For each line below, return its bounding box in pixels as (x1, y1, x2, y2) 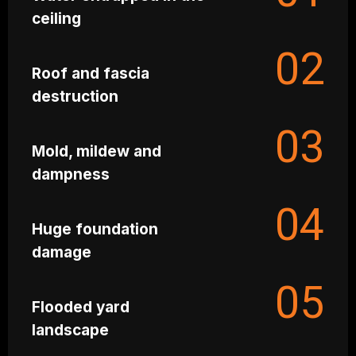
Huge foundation (32, 219, 158, 238)
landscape (32, 320, 109, 339)
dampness (32, 164, 110, 184)
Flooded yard (32, 297, 130, 316)
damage (32, 242, 91, 261)
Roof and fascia (32, 64, 149, 83)
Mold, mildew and (32, 141, 161, 161)
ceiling (32, 9, 81, 28)
